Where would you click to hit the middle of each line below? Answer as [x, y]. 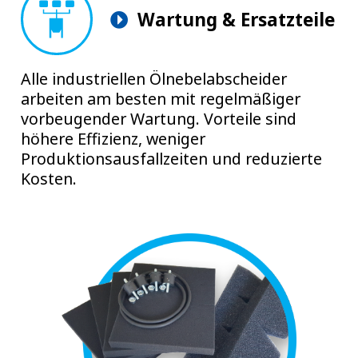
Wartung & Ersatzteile [236, 19]
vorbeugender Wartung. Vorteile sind [158, 118]
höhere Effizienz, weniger [113, 138]
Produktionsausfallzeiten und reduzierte [171, 158]
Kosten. [48, 178]
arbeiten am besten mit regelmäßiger [160, 98]
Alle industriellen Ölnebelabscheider [153, 78]
